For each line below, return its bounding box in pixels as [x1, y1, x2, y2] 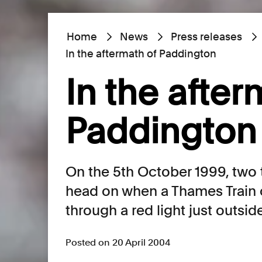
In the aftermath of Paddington [65, 47, 216, 60]
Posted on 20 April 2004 [65, 237, 170, 248]
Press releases [171, 30, 242, 43]
